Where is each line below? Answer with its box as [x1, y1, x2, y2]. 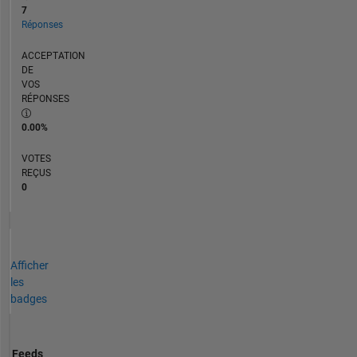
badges [10, 292, 47, 306]
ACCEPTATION [21, 49, 85, 61]
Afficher [10, 259, 49, 273]
